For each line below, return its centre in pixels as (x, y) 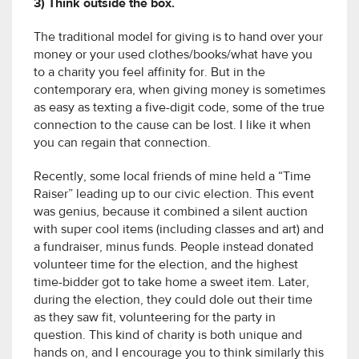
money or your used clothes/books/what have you (173, 56)
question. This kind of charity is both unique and (168, 336)
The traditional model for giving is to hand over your (178, 38)
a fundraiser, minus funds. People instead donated (173, 248)
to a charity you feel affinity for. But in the (149, 73)
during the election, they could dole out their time (173, 301)
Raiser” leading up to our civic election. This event (174, 195)
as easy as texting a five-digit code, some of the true (179, 109)
